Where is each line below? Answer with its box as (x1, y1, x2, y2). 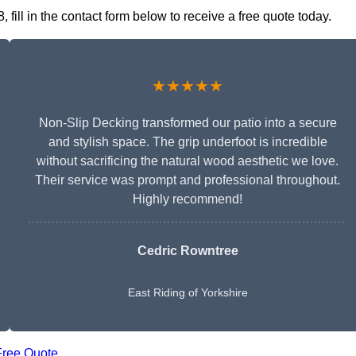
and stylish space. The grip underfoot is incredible (48, 135, 327, 149)
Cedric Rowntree (137, 244, 238, 258)
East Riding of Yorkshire (127, 286, 248, 300)
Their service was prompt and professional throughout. (35, 173, 340, 188)
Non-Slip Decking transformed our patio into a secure (38, 116, 337, 130)
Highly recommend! (133, 192, 242, 207)
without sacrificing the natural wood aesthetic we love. (37, 154, 339, 168)
